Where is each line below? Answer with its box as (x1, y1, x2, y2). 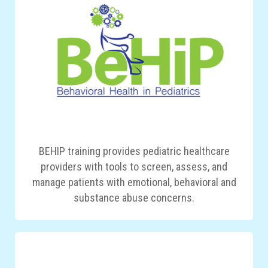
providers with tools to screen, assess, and (41, 160, 227, 173)
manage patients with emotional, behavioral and (32, 175, 236, 188)
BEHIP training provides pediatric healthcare (38, 144, 230, 157)
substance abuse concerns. (74, 191, 194, 204)
